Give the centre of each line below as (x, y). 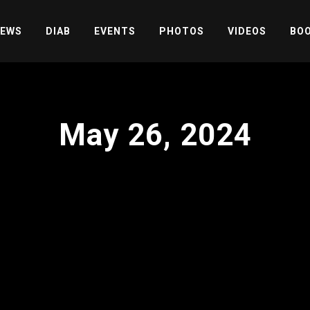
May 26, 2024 (155, 135)
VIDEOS (247, 31)
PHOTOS (181, 31)
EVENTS (115, 31)
